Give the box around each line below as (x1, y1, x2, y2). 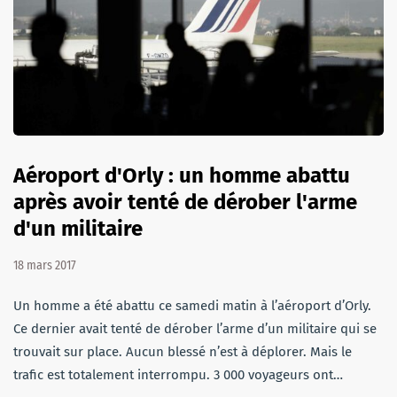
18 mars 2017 (13, 257, 76, 273)
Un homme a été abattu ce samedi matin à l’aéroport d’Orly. (13, 297, 371, 314)
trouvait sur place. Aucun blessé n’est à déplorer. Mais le (13, 343, 352, 360)
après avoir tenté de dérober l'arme (13, 189, 357, 214)
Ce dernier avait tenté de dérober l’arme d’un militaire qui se (13, 320, 377, 337)
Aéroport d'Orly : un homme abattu (13, 162, 350, 188)
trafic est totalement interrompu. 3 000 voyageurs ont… (13, 366, 343, 383)
